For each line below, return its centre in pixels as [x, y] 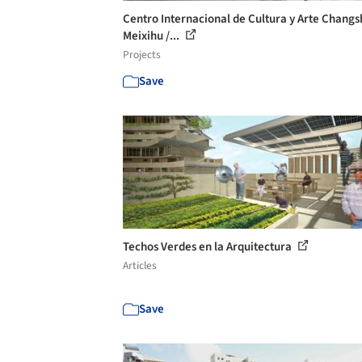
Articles [140, 265]
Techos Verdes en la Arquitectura [208, 247]
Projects [142, 55]
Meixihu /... [152, 36]
